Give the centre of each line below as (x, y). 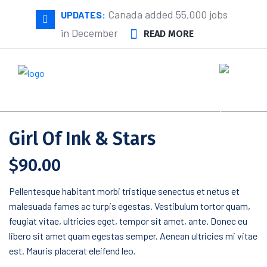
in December (89, 33)
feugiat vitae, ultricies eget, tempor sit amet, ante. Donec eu (128, 221)
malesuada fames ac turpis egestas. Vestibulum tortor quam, (130, 206)
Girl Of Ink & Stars (82, 139)
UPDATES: (83, 15)
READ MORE (169, 34)
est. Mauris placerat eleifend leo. (72, 251)
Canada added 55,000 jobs (167, 14)
